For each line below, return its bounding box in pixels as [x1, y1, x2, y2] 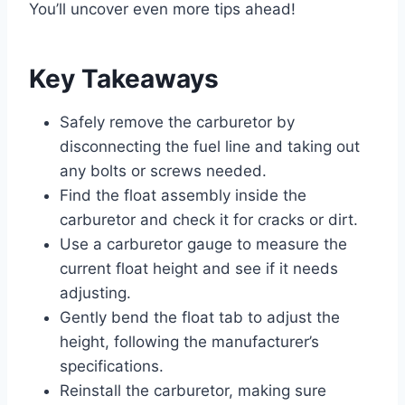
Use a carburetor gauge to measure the [60, 235, 347, 254]
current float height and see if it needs [60, 259, 338, 278]
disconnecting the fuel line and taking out [60, 137, 360, 156]
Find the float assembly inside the [60, 186, 306, 205]
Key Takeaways [29, 63, 219, 95]
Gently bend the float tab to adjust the [60, 308, 340, 327]
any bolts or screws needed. [60, 162, 267, 181]
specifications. [60, 357, 164, 376]
